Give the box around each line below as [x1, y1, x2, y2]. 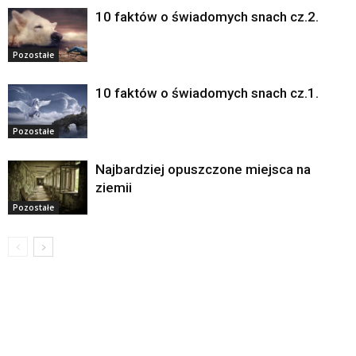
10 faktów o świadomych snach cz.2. [95, 8, 319, 25]
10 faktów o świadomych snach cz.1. [95, 84, 319, 101]
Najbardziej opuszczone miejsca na [95, 161, 311, 177]
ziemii [95, 179, 132, 195]
